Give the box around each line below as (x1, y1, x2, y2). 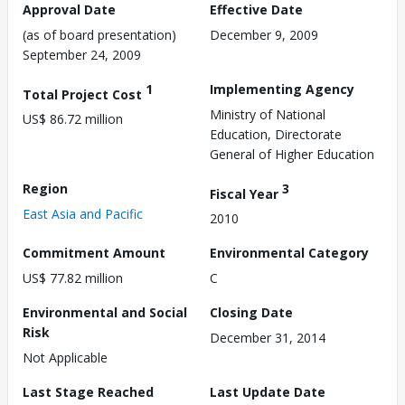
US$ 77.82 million (23, 269, 123, 287)
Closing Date (210, 304, 293, 322)
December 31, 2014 (210, 329, 325, 347)
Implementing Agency (210, 80, 354, 98)
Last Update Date (210, 383, 325, 401)
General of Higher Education (210, 145, 374, 163)
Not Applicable (23, 349, 108, 367)
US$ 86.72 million (23, 110, 123, 128)
